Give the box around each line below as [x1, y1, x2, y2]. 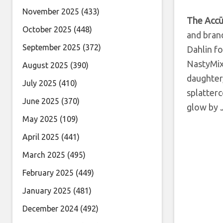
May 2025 [22, 114, 58, 123]
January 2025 [22, 186, 71, 195]
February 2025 [22, 168, 74, 177]
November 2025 [22, 7, 79, 16]
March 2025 [22, 150, 65, 159]
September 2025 [22, 43, 81, 52]
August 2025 [22, 61, 68, 70]
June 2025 [22, 97, 59, 106]
